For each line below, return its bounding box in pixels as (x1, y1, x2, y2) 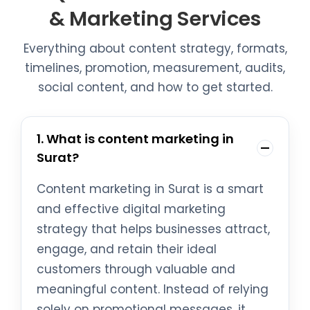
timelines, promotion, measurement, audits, (25, 60, 285, 77)
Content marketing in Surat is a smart (37, 181, 264, 198)
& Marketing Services (48, 5, 262, 33)
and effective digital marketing (37, 201, 226, 218)
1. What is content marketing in (37, 130, 234, 148)
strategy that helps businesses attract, (37, 221, 270, 238)
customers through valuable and (37, 261, 235, 278)
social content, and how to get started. (37, 79, 273, 96)
